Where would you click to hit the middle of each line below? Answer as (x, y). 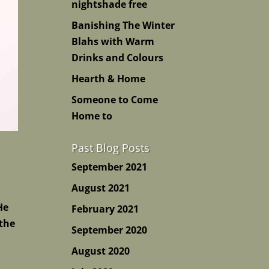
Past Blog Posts (111, 148)
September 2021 (110, 167)
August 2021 (101, 188)
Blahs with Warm (113, 41)
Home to (92, 116)
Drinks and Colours (118, 58)
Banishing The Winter (123, 25)
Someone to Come (115, 100)
